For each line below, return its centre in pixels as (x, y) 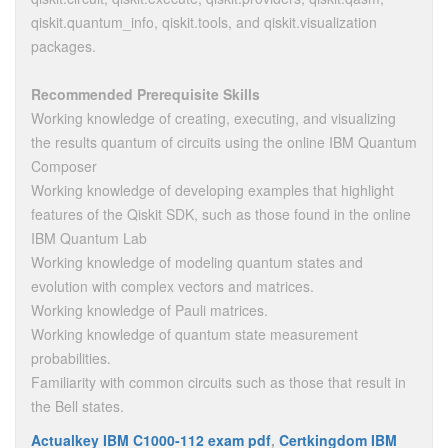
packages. (63, 46)
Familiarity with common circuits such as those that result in (218, 382)
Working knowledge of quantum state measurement (194, 334)
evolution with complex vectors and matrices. (172, 286)
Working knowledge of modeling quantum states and (197, 262)
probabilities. (71, 358)
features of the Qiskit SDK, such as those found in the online (221, 214)
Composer (64, 166)
